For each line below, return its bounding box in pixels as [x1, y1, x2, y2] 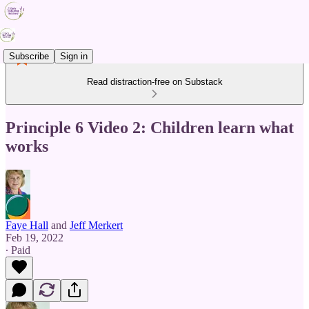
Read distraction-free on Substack [86, 77, 223, 87]
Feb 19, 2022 [6, 231, 63, 243]
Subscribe [9, 50, 49, 61]
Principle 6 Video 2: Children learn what [6, 118, 294, 137]
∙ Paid [6, 243, 30, 256]
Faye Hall [6, 219, 48, 231]
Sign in [60, 50, 88, 61]
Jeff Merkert [70, 219, 123, 231]
